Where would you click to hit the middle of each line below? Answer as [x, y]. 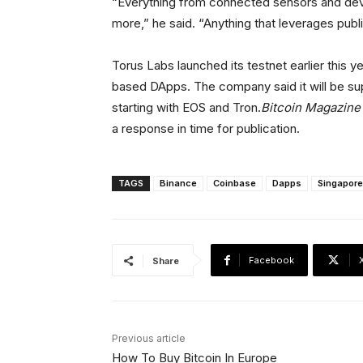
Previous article [149, 339]
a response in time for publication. [206, 129]
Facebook [271, 261]
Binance [178, 184]
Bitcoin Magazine [311, 108]
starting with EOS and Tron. [186, 108]
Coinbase [235, 184]
